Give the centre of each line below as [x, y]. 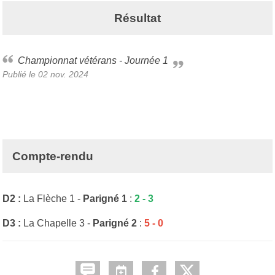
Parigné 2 [115, 223]
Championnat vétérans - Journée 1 [97, 60]
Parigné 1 [104, 198]
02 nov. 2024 [63, 74]
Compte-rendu [53, 156]
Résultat [137, 18]
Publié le [20, 74]
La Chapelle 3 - [58, 223]
